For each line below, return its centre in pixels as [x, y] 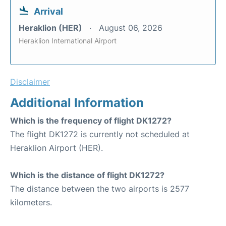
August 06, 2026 [131, 27]
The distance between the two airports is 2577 [100, 188]
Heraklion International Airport [68, 40]
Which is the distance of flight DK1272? [87, 175]
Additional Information [77, 102]
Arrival [48, 11]
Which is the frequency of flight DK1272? [91, 120]
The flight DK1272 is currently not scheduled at [100, 134]
